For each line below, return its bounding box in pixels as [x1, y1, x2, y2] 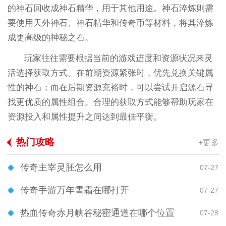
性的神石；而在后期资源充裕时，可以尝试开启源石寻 [7, 83, 213, 93]
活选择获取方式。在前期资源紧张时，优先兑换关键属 [7, 68, 213, 78]
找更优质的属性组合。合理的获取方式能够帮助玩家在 [7, 97, 213, 107]
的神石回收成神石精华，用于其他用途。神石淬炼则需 [7, 4, 213, 14]
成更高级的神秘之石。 [7, 33, 93, 43]
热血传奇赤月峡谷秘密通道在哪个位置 [20, 208, 175, 218]
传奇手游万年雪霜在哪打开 [20, 185, 129, 196]
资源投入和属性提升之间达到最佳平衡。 [7, 112, 162, 122]
